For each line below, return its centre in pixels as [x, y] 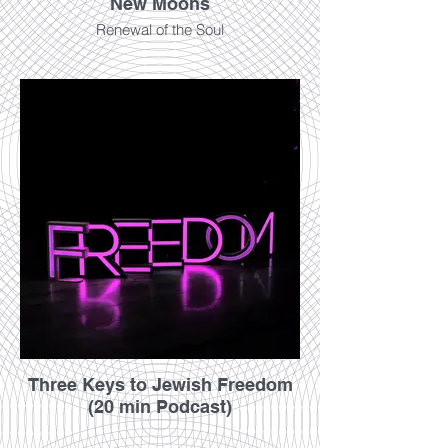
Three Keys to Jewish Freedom [160, 384]
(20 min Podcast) [160, 406]
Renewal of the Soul [160, 29]
